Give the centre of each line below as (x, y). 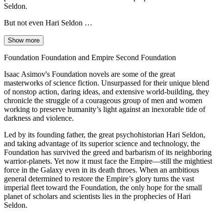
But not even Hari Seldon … (48, 22)
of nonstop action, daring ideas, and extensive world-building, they (107, 91)
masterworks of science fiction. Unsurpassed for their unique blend (107, 83)
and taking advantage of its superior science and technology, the (102, 143)
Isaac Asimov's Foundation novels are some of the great (89, 74)
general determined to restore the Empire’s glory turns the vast (99, 178)
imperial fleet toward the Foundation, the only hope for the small (103, 187)
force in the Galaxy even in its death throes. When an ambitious (101, 170)
